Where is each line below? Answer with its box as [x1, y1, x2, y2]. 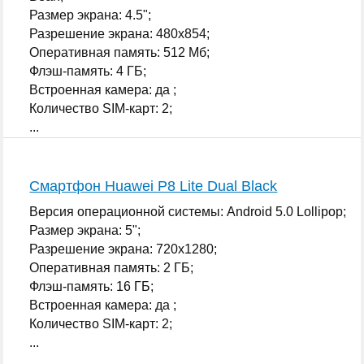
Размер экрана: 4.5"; [29, 7, 152, 22]
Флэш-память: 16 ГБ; [29, 279, 154, 293]
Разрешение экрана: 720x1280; [29, 241, 218, 256]
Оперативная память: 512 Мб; [29, 45, 210, 59]
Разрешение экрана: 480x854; [29, 26, 210, 41]
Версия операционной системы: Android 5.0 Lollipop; [29, 204, 347, 219]
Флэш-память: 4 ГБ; [29, 63, 147, 78]
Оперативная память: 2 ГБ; [29, 260, 194, 275]
